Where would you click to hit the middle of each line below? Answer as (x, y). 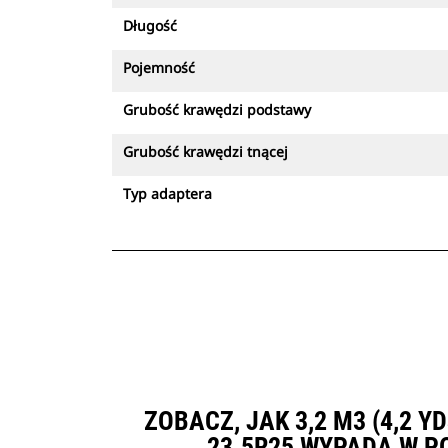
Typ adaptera (167, 193)
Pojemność (159, 67)
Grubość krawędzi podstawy (217, 109)
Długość (150, 25)
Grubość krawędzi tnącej (205, 151)
